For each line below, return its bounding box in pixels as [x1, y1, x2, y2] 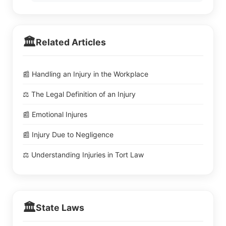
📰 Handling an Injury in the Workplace [23, 70, 148, 78]
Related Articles [36, 37, 106, 47]
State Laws [36, 202, 84, 213]
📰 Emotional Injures [23, 110, 87, 119]
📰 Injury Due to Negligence [23, 130, 114, 139]
